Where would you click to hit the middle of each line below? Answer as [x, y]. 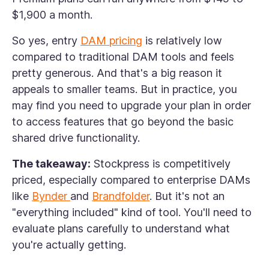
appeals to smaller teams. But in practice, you [125, 89]
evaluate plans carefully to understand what [121, 228]
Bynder [51, 196]
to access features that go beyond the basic [123, 122]
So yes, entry [46, 41]
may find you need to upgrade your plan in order [131, 105]
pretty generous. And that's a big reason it [117, 73]
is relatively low [182, 41]
